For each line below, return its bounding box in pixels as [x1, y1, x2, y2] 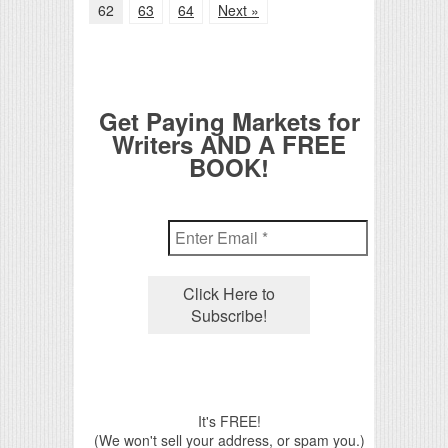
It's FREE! [197, 410, 261, 431]
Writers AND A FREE [112, 126, 346, 161]
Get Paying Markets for [98, 103, 360, 138]
